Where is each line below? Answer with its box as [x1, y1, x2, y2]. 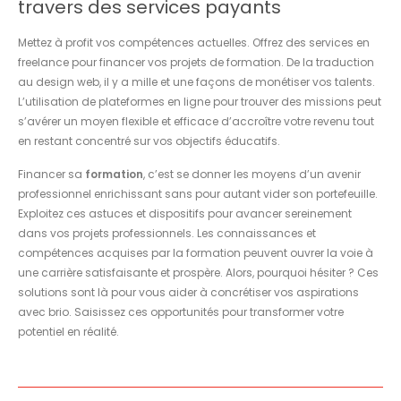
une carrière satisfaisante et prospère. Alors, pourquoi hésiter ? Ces [18, 264, 379, 280]
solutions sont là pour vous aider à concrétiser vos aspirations [18, 284, 359, 300]
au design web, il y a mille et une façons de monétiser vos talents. [18, 73, 375, 90]
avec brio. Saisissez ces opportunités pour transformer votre [18, 303, 344, 320]
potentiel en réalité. [18, 323, 119, 339]
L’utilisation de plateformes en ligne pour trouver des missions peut [18, 93, 381, 109]
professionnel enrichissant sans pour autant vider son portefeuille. [18, 185, 378, 201]
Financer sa [18, 166, 85, 182]
